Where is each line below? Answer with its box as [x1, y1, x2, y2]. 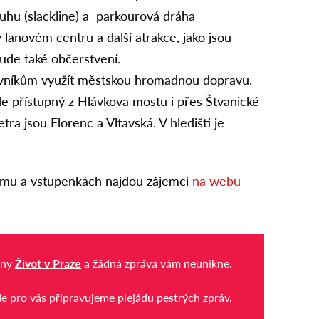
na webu [192, 173, 241, 189]
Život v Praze [15, 256, 82, 270]
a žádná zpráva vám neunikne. [81, 256, 233, 270]
